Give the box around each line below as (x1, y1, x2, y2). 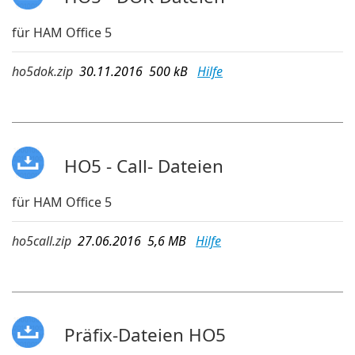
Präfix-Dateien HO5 (63, 323, 226, 348)
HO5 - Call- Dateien (63, 153, 223, 178)
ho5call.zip (12, 231, 71, 250)
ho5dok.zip (12, 63, 73, 81)
